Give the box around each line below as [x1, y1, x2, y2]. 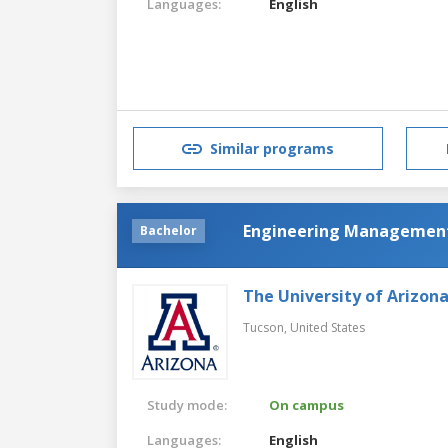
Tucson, [243, 318, 290, 336]
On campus [269, 395, 345, 414]
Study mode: [147, 395, 227, 414]
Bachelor [140, 221, 197, 239]
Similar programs [210, 139, 334, 159]
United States [290, 318, 365, 336]
